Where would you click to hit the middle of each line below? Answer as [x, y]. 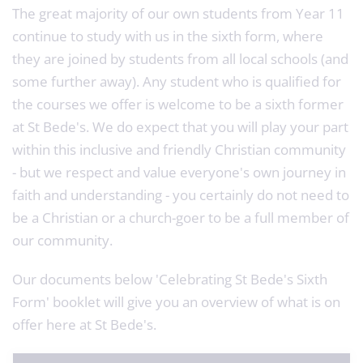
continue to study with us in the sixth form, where [168, 36]
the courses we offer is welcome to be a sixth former [178, 104]
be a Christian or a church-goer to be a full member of [181, 217]
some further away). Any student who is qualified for [177, 81]
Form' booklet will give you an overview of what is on [176, 301]
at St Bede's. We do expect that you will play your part [180, 126]
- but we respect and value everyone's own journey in [179, 172]
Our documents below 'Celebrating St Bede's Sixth [170, 279]
